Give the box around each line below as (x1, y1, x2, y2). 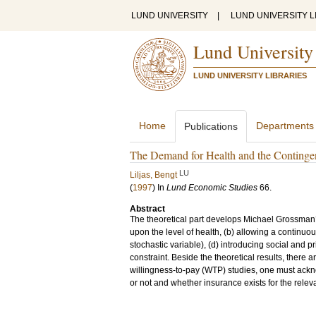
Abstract (130, 204, 165, 214)
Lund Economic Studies (166, 183, 257, 193)
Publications (184, 121, 238, 132)
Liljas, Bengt (130, 170, 177, 180)
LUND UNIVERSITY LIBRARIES (193, 71, 307, 80)
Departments (256, 120, 314, 131)
